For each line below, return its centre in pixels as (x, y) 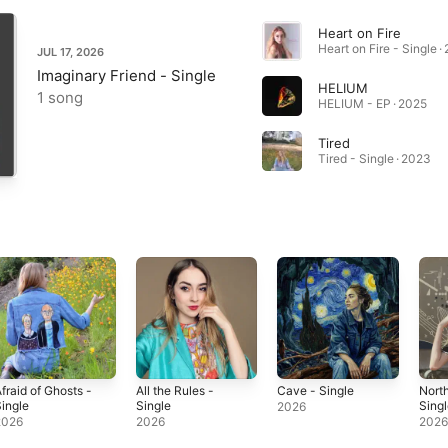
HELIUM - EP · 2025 (372, 103)
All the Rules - (174, 390)
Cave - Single (316, 390)
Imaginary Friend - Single (126, 75)
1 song (60, 97)
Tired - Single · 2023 (374, 158)
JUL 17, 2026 (70, 52)
